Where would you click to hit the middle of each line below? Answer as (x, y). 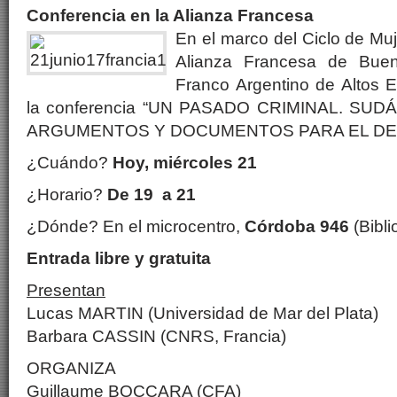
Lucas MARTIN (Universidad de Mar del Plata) (202, 313)
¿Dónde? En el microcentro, (136, 226)
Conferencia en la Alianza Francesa (170, 16)
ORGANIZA (71, 368)
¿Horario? (67, 195)
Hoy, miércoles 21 (185, 163)
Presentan (66, 290)
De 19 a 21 (152, 195)
